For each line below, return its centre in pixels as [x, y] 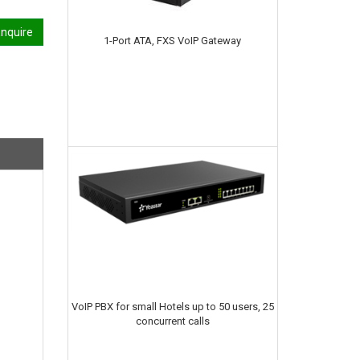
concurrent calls [172, 321]
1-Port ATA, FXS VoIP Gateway [172, 40]
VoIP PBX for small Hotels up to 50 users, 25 [172, 306]
